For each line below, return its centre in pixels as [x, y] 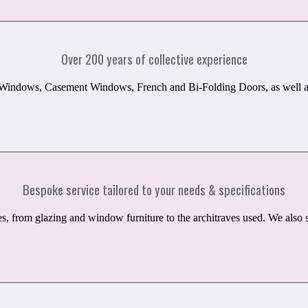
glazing [52, 217]
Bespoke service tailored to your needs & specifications [154, 190]
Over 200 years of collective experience [154, 59]
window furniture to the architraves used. [178, 217]
